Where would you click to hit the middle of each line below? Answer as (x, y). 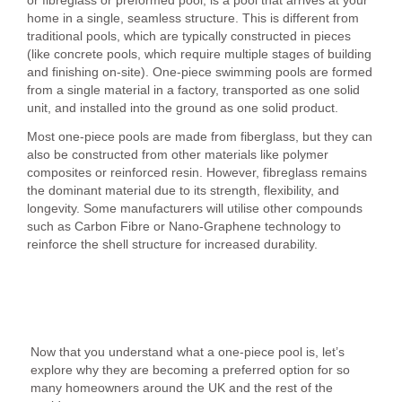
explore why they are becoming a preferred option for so (190, 369)
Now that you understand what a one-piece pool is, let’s (188, 351)
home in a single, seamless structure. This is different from (193, 17)
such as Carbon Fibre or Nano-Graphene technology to (184, 226)
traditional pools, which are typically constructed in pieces (189, 35)
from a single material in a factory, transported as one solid (193, 89)
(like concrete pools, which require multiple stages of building (199, 53)
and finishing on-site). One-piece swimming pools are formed (200, 71)
